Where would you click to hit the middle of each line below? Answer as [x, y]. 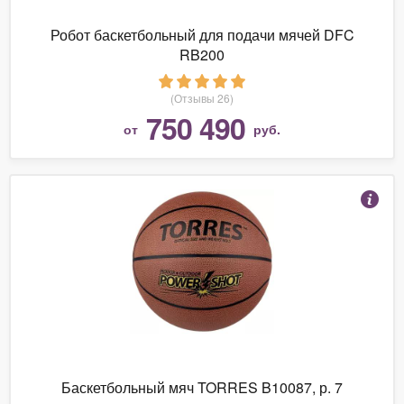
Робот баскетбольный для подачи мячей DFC [202, 34]
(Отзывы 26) [202, 97]
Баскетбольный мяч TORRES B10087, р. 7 [202, 387]
